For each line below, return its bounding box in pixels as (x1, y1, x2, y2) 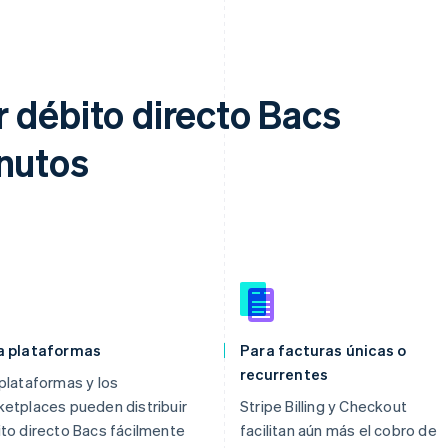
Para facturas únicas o (240, 339, 407, 360)
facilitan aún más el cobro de (240, 419, 437, 440)
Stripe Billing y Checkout (240, 395, 407, 416)
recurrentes (240, 363, 329, 384)
